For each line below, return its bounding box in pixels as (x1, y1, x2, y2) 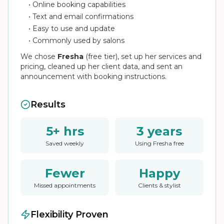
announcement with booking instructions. (20, 72, 166, 81)
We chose (20, 52, 57, 61)
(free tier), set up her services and (83, 52, 201, 61)
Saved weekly (45, 139, 84, 147)
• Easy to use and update (28, 24, 115, 33)
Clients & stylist (137, 181, 181, 189)
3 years (136, 124, 182, 138)
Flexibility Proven (30, 209, 108, 220)
